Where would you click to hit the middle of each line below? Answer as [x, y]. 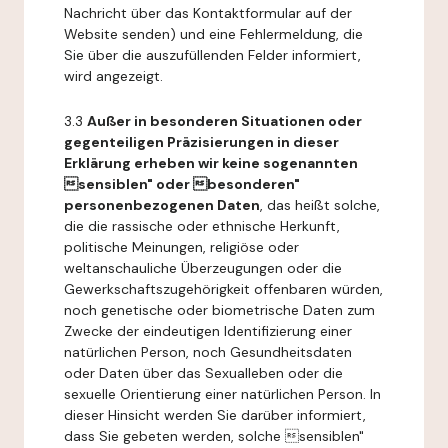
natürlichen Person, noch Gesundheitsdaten [208, 352]
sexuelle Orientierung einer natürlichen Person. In [222, 394]
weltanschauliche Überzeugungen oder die [203, 268]
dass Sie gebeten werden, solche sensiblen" [214, 436]
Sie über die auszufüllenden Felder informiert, [212, 55]
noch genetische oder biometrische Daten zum [219, 310]
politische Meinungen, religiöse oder [181, 247]
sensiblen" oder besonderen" [182, 184]
